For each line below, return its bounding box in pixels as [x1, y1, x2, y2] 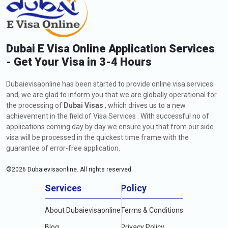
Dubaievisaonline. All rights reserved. [26, 166, 133, 173]
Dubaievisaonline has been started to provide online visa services [6, 80, 213, 88]
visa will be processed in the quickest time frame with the [6, 133, 189, 141]
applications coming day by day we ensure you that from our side [6, 123, 214, 131]
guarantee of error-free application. [6, 144, 120, 152]
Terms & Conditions [121, 206, 183, 214]
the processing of [6, 101, 64, 109]
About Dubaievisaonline [45, 206, 121, 214]
